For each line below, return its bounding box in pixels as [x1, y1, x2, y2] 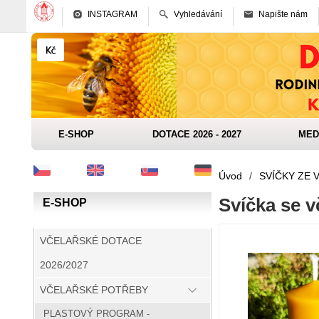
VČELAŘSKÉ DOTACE [40, 235, 142, 247]
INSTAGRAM [88, 9, 137, 19]
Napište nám [258, 9, 308, 19]
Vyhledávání [174, 9, 222, 19]
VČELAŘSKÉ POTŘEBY [40, 284, 148, 296]
